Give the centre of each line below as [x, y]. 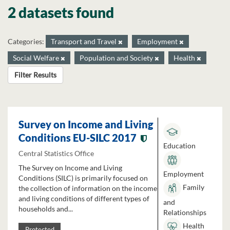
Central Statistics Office [56, 153]
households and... [46, 209]
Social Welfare [37, 58]
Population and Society [117, 58]
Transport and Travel [84, 41]
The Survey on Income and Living [70, 168]
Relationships [185, 212]
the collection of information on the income [88, 188]
